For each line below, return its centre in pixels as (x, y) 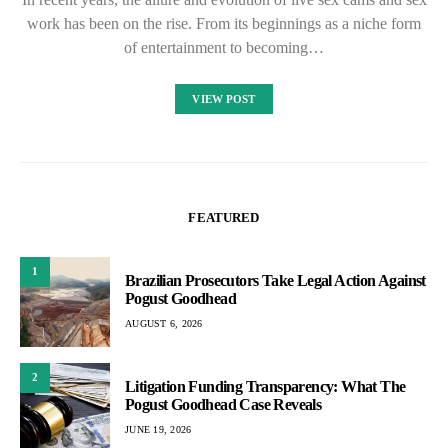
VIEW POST (224, 98)
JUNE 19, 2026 (158, 429)
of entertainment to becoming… (224, 47)
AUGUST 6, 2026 (164, 323)
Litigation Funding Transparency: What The (265, 386)
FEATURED (224, 217)
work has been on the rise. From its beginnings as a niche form (224, 23)
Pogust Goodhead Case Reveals (223, 404)
